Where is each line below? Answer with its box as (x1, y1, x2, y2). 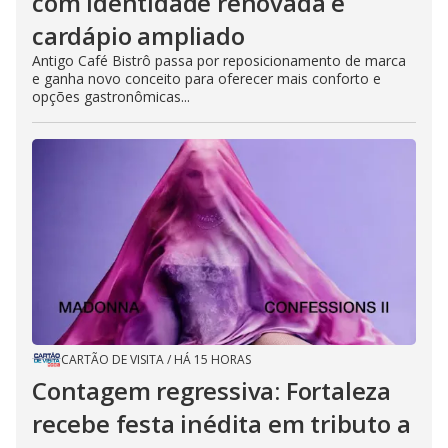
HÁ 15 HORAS (174, 350, 251, 368)
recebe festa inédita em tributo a (32, 406, 411, 440)
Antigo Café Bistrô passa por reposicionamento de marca (32, 50, 406, 70)
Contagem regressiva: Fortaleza (32, 373, 391, 407)
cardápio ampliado (32, 18, 245, 52)
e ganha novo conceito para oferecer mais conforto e (32, 68, 381, 88)
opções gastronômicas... (32, 86, 190, 106)
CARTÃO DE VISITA (61, 350, 164, 368)
